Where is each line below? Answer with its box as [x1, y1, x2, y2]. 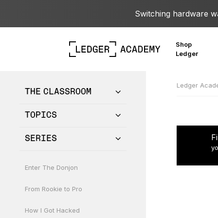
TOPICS [25, 111, 57, 120]
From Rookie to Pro [25, 185, 82, 193]
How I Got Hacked [25, 206, 80, 214]
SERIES [25, 134, 57, 143]
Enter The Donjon [25, 163, 78, 171]
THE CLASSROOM [25, 88, 91, 96]
